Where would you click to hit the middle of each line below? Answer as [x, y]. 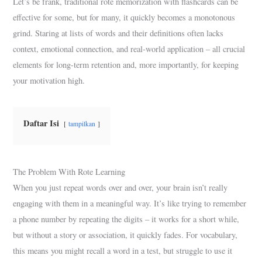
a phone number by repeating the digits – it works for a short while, [126, 219]
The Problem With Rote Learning [69, 171]
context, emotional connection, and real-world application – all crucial [129, 49]
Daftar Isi [42, 123]
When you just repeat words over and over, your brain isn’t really [120, 187]
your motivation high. [49, 80]
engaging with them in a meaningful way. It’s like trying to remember [130, 203]
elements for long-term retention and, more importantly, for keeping [126, 64]
